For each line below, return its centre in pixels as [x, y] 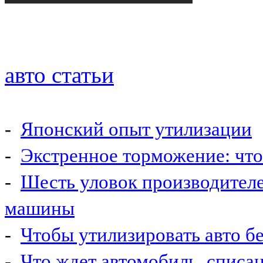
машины [40, 208]
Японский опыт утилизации [136, 129]
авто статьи [59, 75]
